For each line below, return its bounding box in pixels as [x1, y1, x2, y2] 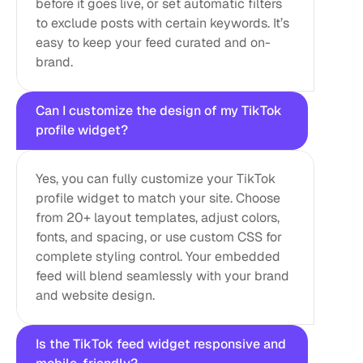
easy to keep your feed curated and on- [36, 34, 271, 51]
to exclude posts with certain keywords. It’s [36, 15, 289, 32]
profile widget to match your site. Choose [36, 190, 280, 207]
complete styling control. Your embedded [36, 248, 280, 265]
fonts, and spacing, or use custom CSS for [36, 228, 282, 246]
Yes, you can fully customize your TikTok [36, 170, 275, 187]
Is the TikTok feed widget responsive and [36, 335, 286, 352]
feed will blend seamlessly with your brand [36, 267, 289, 284]
